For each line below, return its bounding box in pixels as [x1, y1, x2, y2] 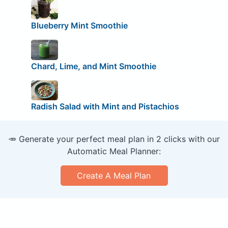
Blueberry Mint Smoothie [31, 20, 128, 31]
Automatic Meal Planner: [67, 146, 161, 157]
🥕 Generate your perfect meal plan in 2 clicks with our [8, 134, 220, 145]
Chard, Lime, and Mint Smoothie [31, 61, 156, 71]
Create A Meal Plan [77, 170, 151, 181]
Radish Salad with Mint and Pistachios [31, 101, 179, 112]
